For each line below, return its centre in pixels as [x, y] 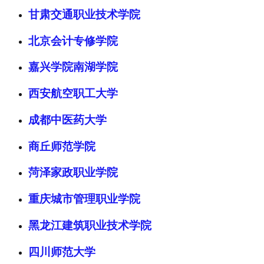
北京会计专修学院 [73, 41]
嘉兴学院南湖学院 [73, 67]
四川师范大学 [62, 252]
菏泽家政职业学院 [73, 173]
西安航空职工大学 [73, 94]
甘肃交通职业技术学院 [84, 15]
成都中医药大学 [67, 120]
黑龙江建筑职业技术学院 [90, 225]
